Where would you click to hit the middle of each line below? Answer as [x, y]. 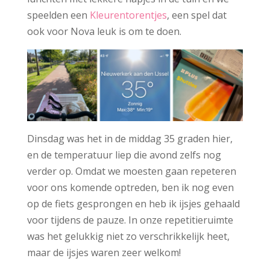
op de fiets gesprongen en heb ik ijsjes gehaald [133, 203]
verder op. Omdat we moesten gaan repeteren [131, 171]
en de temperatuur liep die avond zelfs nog [124, 155]
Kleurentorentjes [128, 15]
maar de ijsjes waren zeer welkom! [104, 252]
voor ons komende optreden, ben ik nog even [130, 187]
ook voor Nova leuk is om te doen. [104, 31]
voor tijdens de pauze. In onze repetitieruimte [130, 220]
